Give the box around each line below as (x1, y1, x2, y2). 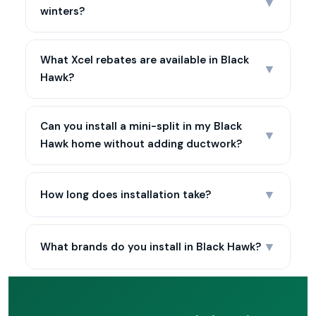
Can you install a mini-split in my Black (40, 119, 242, 133)
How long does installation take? (40, 187, 211, 202)
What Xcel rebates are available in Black (40, 53, 249, 67)
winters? (40, 4, 85, 18)
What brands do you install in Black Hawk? (40, 239, 261, 254)
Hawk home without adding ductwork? (40, 137, 242, 151)
